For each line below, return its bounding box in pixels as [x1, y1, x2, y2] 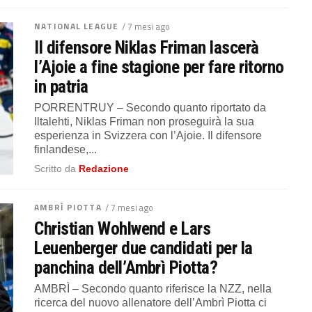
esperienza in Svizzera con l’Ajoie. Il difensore [34, 130, 263, 142]
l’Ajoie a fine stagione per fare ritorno [34, 56, 284, 78]
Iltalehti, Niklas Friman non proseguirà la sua [34, 116, 255, 128]
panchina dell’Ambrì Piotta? [34, 257, 218, 279]
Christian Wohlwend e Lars [34, 218, 211, 240]
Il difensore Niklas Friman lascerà [34, 37, 259, 58]
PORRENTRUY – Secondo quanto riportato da [34, 102, 267, 114]
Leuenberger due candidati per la [34, 237, 253, 259]
